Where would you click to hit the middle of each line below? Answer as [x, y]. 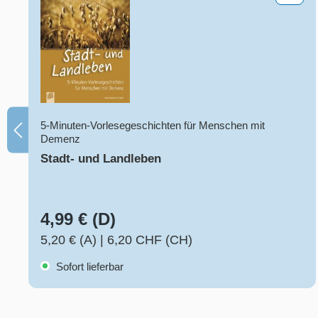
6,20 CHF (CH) [150, 240]
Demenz [60, 139]
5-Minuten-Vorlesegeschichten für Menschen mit [153, 126]
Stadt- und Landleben [101, 159]
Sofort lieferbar [88, 267]
